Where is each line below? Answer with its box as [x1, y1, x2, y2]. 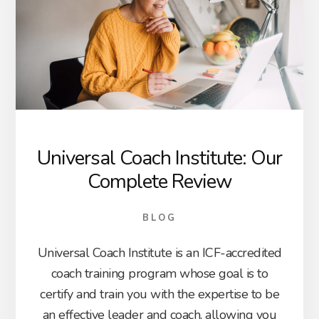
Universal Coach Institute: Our [37, 145, 282, 172]
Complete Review [87, 168, 232, 196]
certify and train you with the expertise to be [40, 286, 279, 303]
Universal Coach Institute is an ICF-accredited [37, 244, 282, 262]
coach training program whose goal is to [51, 265, 268, 283]
